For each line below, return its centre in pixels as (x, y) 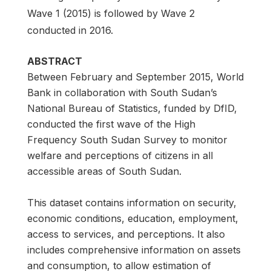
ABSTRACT (55, 61)
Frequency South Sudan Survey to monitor (127, 139)
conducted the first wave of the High (111, 124)
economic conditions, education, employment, (133, 218)
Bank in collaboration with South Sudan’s (122, 92)
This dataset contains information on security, (132, 202)
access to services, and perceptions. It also (126, 234)
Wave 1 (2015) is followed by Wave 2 (111, 13)
